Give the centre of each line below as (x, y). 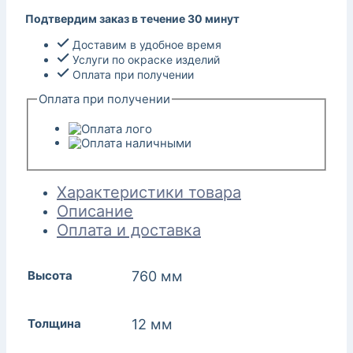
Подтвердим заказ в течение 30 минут (132, 18)
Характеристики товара (149, 193)
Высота (50, 276)
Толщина (54, 324)
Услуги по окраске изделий (145, 59)
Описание (95, 212)
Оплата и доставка (129, 230)
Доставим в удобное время (145, 44)
